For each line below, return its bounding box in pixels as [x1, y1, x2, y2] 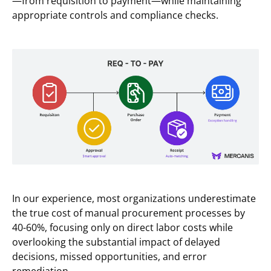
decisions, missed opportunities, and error [12, 249, 207, 263]
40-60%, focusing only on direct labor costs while [12, 220, 233, 234]
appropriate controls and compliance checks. [12, 8, 218, 22]
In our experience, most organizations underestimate [12, 191, 256, 205]
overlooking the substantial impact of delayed [12, 235, 220, 249]
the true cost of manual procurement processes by [12, 206, 245, 220]
